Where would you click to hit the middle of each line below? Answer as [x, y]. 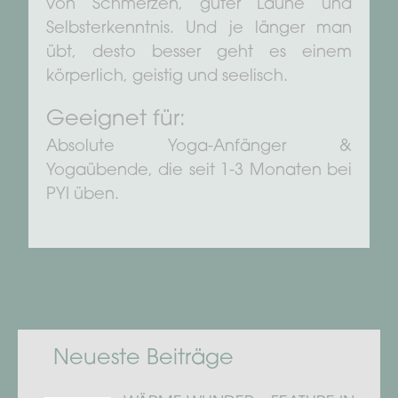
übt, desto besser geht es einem [199, 53]
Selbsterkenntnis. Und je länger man [199, 29]
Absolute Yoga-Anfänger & [199, 147]
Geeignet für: [116, 119]
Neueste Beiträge [143, 358]
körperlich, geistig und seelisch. [167, 77]
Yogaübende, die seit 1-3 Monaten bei [199, 171]
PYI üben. [83, 195]
